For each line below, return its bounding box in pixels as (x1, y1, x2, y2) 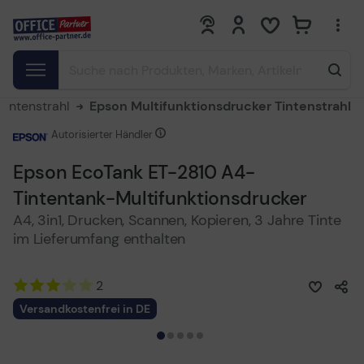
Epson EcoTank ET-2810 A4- (13, 160, 255, 184)
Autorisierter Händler (50, 128, 155, 141)
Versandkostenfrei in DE (19, 301, 150, 316)
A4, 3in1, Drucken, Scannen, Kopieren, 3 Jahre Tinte (13, 210, 341, 230)
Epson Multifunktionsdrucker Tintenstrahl (89, 97, 351, 115)
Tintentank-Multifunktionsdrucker (13, 186, 307, 210)
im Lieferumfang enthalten (13, 229, 186, 249)
